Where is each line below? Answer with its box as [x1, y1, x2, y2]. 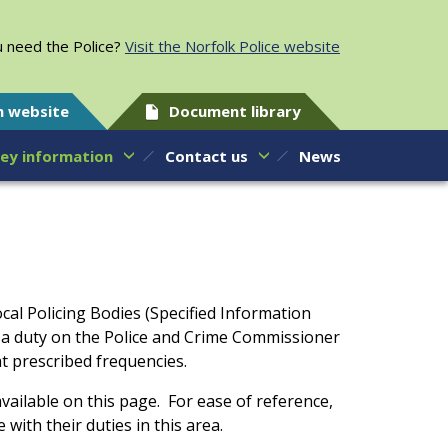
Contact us [164, 145, 248, 166]
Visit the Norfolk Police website [125, 36, 340, 56]
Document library [169, 101, 302, 121]
